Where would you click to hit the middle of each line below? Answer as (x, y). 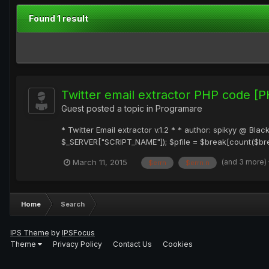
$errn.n (198, 162)
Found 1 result (59, 19)
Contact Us (132, 244)
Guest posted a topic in (108, 109)
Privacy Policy (77, 244)
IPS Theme (30, 232)
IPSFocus (78, 232)
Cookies (178, 244)
